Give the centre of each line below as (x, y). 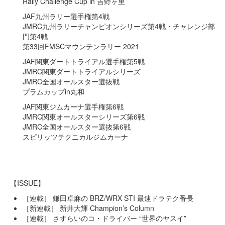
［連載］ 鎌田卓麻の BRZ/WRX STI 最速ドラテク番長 (108, 198)
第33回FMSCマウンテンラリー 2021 (81, 46)
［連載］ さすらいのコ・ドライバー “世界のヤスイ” (104, 218)
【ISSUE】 (27, 183)
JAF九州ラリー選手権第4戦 (66, 16)
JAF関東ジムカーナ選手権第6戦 (73, 107)
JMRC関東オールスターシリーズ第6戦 (84, 117)
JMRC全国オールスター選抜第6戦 (77, 127)
